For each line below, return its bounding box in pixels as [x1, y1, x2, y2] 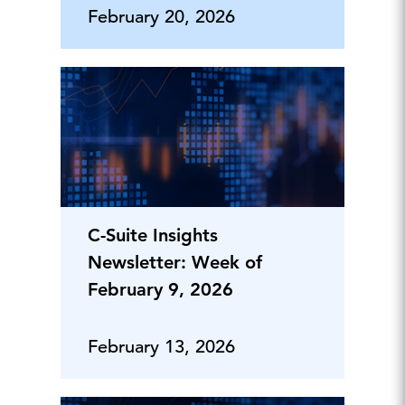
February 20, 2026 [87, 5, 235, 29]
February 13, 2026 [87, 335, 235, 359]
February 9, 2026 [87, 278, 233, 301]
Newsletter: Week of [87, 251, 262, 274]
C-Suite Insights [87, 224, 218, 247]
